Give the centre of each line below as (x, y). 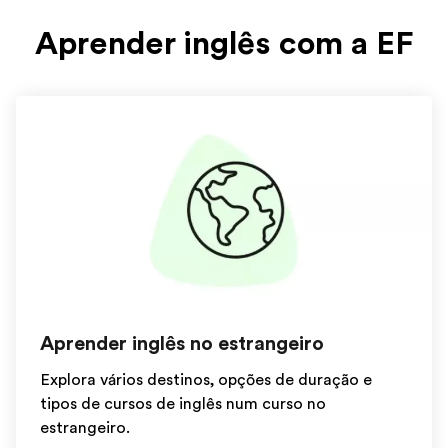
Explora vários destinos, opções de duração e (206, 380)
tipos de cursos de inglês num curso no (183, 404)
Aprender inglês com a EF (224, 43)
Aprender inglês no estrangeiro (182, 343)
